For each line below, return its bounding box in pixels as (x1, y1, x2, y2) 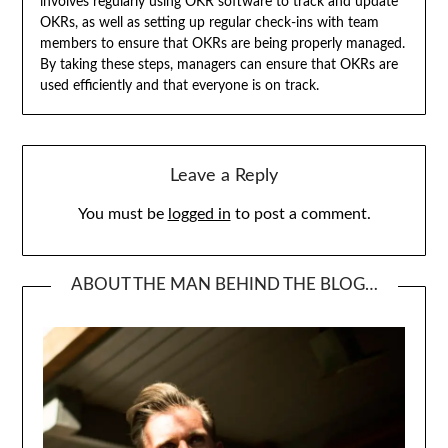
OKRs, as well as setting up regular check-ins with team (39, 16, 379, 31)
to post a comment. (230, 205, 371, 222)
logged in (167, 205, 231, 222)
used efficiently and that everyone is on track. (39, 79, 319, 94)
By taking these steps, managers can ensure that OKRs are (39, 58, 398, 73)
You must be (77, 205, 168, 222)
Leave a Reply (170, 166, 278, 185)
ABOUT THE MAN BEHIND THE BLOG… (70, 275, 378, 293)
